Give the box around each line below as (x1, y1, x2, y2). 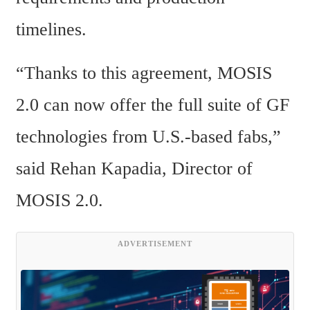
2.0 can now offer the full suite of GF (16, 95, 289, 116)
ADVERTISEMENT (118, 239, 192, 248)
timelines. (16, 19, 86, 39)
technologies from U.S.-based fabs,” (16, 127, 281, 147)
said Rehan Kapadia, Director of (16, 158, 253, 179)
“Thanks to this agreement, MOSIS (16, 63, 272, 84)
